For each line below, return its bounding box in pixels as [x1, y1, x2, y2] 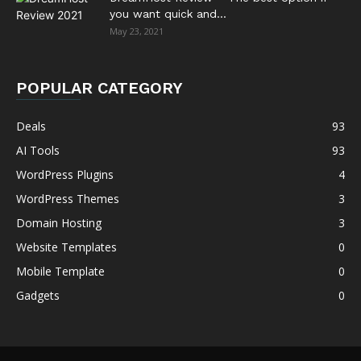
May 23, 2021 [110, 25, 164, 37]
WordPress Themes [16, 191, 119, 206]
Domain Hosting [16, 215, 102, 230]
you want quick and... [110, 7, 226, 20]
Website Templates [16, 239, 117, 255]
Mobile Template [16, 263, 105, 279]
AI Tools [16, 143, 60, 158]
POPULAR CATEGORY [16, 78, 183, 98]
